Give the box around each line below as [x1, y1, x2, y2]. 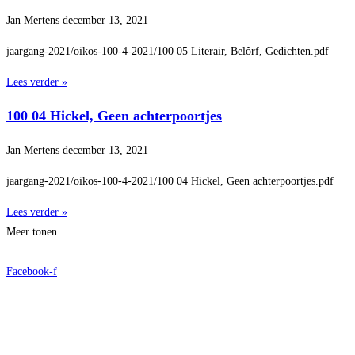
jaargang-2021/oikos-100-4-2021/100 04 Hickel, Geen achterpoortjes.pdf [6, 174, 334, 187]
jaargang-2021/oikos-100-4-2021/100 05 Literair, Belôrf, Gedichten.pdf [6, 44, 329, 57]
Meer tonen [6, 225, 57, 238]
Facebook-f [6, 265, 57, 277]
